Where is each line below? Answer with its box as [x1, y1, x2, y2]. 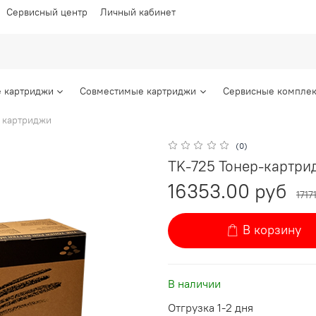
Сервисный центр [6, 5, 87, 18]
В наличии [168, 276, 221, 291]
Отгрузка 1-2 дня [168, 300, 253, 315]
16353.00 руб [168, 178, 286, 204]
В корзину [243, 222, 302, 238]
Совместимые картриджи [80, 85, 197, 98]
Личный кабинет [100, 5, 176, 18]
